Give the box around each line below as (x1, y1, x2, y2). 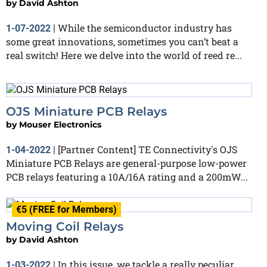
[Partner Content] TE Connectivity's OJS (58, 143, 237, 156)
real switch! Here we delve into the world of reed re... (6, 48, 242, 61)
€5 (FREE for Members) (16, 204, 117, 216)
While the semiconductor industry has (58, 21, 232, 34)
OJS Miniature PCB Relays (6, 104, 167, 119)
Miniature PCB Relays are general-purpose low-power (6, 157, 247, 170)
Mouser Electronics (19, 119, 101, 131)
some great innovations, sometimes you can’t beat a (6, 35, 238, 48)
